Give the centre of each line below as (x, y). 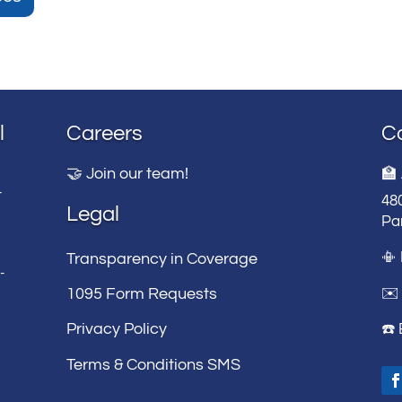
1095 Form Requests (142, 294)
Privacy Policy (117, 329)
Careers (105, 133)
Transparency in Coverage (162, 258)
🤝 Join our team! (128, 174)
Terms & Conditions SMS (154, 364)
